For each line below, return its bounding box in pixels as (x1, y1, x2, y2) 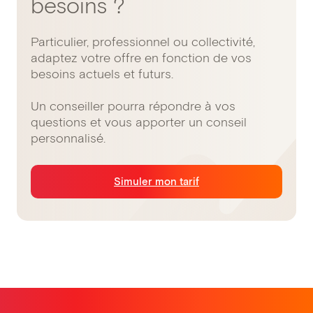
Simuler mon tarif (114, 175, 199, 188)
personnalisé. (31, 131, 105, 147)
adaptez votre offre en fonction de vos (31, 50, 252, 66)
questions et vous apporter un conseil (31, 115, 247, 131)
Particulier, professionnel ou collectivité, (31, 34, 255, 50)
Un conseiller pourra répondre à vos (31, 99, 235, 115)
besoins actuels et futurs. (31, 66, 173, 82)
